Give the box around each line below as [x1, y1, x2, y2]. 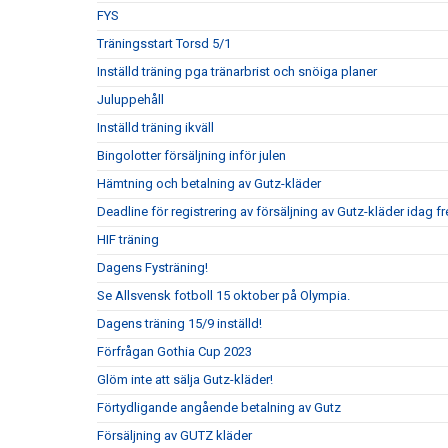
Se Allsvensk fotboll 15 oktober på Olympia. [97, 288, 350, 303]
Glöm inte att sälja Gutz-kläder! [97, 372, 273, 387]
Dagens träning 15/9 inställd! [97, 316, 262, 331]
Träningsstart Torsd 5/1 [97, 36, 231, 51]
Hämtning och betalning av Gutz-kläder [97, 176, 321, 191]
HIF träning [97, 232, 159, 247]
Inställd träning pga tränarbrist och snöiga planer [97, 64, 377, 79]
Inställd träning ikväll [97, 120, 214, 135]
